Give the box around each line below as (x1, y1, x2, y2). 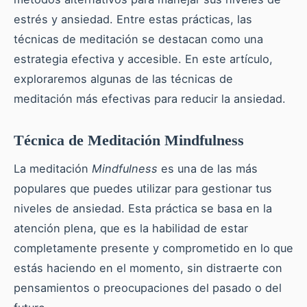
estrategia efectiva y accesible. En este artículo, (14, 51, 273, 66)
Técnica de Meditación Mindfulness (14, 131, 244, 149)
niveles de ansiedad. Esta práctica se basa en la (14, 201, 272, 215)
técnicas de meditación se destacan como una (14, 32, 263, 46)
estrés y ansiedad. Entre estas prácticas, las (14, 12, 252, 26)
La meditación (14, 161, 92, 175)
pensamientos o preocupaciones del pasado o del (14, 280, 282, 295)
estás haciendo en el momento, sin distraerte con (14, 260, 282, 275)
